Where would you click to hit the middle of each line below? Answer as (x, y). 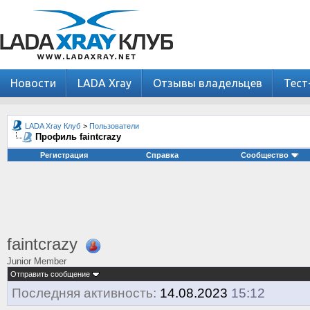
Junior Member (37, 261)
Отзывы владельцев (208, 83)
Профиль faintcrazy (78, 137)
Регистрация (64, 155)
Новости (33, 83)
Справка (162, 155)
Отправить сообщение (50, 274)
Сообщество (265, 155)
